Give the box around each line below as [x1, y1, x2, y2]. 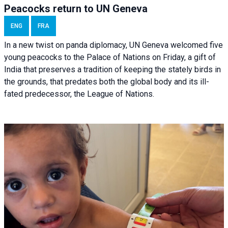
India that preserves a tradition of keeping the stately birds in [4, 65, 221, 75]
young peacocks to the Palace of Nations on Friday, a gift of [4, 52, 216, 63]
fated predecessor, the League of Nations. [4, 89, 154, 99]
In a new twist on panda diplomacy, [4, 40, 129, 50]
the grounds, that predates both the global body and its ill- [4, 77, 209, 87]
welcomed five [168, 40, 223, 50]
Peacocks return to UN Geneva [4, 3, 148, 15]
